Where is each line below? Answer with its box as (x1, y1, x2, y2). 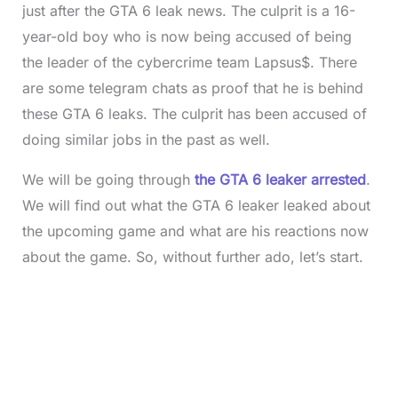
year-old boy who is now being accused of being (21, 27, 352, 45)
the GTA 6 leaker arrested (194, 170, 366, 188)
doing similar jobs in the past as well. (21, 130, 270, 148)
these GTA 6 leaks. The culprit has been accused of (21, 104, 367, 123)
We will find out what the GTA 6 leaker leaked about (21, 195, 370, 214)
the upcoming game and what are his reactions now (21, 221, 369, 240)
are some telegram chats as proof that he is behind (21, 78, 363, 97)
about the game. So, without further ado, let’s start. (21, 247, 363, 266)
